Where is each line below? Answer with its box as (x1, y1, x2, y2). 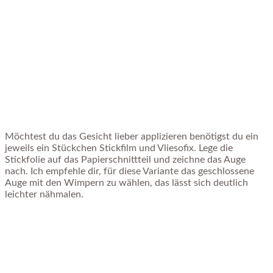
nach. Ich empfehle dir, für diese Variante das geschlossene (5, 166, 254, 176)
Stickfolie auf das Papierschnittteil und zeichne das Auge (5, 154, 246, 165)
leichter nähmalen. (5, 189, 83, 199)
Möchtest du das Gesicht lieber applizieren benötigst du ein (5, 131, 258, 141)
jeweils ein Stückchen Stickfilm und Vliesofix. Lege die (5, 143, 233, 153)
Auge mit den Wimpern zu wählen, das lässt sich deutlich (5, 177, 248, 188)
